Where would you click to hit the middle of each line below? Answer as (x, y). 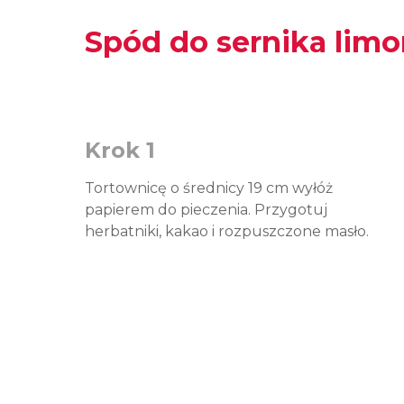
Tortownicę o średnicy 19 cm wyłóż (209, 188)
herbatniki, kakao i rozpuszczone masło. (227, 231)
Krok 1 (120, 150)
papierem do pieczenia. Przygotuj (206, 210)
